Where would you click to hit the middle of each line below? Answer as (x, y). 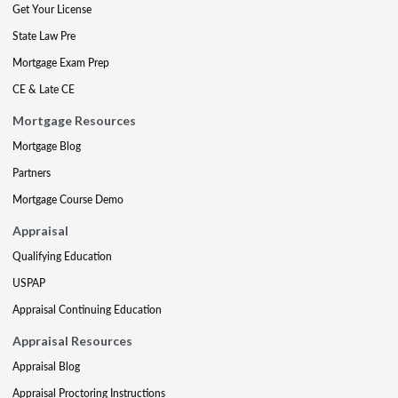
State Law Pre (44, 36)
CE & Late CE (44, 89)
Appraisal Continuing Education (87, 309)
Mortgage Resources (74, 120)
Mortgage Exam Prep (61, 62)
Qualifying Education (62, 256)
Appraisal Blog (46, 366)
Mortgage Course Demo (68, 199)
